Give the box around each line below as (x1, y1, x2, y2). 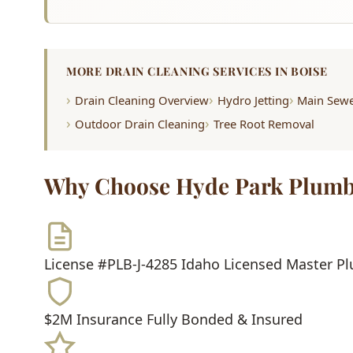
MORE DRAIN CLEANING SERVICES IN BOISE (66, 63, 328, 80)
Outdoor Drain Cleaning (74, 116, 205, 132)
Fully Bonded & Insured (147, 310, 303, 329)
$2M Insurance (44, 310, 143, 329)
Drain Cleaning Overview (74, 92, 209, 109)
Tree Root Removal (213, 116, 314, 132)
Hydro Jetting (217, 92, 289, 109)
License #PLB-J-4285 (44, 255, 177, 274)
